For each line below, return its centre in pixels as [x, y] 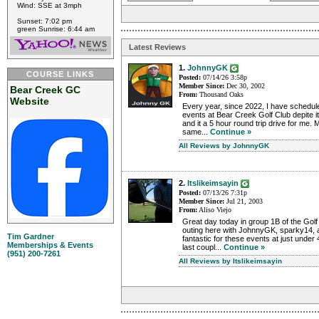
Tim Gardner [31, 236]
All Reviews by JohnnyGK [224, 146]
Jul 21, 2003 [244, 202]
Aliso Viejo [214, 210]
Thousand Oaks [220, 95]
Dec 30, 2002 [245, 86]
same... [196, 132]
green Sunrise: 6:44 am [56, 29]
